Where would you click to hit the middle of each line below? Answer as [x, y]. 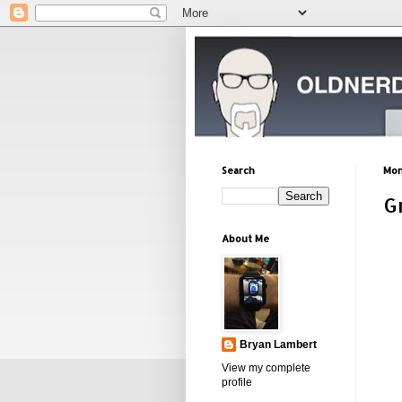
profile [237, 382]
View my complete [266, 368]
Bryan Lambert [278, 345]
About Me [245, 239]
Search [238, 170]
